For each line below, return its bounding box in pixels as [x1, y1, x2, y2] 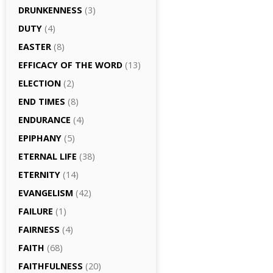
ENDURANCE [18, 114, 71, 126]
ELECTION [18, 77, 61, 89]
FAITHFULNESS [18, 260, 83, 272]
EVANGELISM [18, 187, 73, 199]
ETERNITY [18, 169, 60, 180]
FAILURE [18, 205, 53, 217]
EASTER [18, 41, 51, 52]
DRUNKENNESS [18, 4, 82, 16]
